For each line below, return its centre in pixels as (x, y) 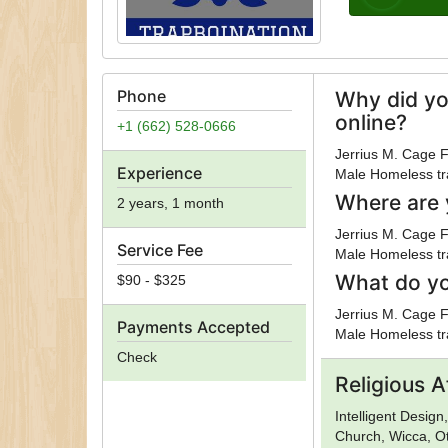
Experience (159, 173)
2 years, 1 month (170, 202)
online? (371, 123)
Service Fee (160, 249)
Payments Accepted (193, 326)
